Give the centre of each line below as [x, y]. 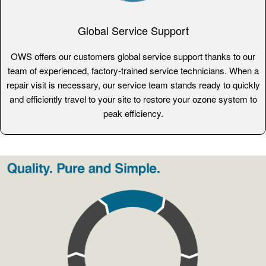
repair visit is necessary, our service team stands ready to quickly [133, 85]
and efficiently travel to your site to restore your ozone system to [133, 99]
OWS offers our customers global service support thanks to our [133, 56]
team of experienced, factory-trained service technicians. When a [133, 71]
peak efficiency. [133, 113]
